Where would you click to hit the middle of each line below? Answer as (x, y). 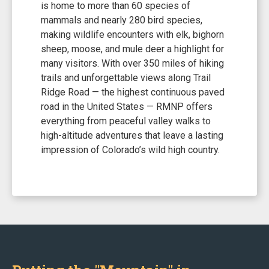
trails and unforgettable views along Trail (126, 78)
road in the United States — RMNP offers (127, 107)
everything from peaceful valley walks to (126, 121)
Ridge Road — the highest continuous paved (133, 92)
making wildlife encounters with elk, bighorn (132, 35)
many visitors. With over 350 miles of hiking (132, 63)
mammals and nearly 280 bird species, (122, 20)
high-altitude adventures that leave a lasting (132, 135)
